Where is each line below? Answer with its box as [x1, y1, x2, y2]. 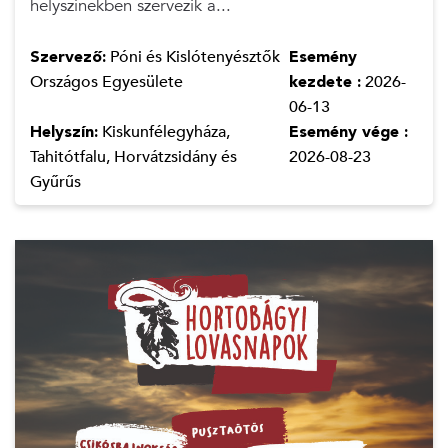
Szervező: [29, 45, 106, 68]
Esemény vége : [288, 120, 408, 143]
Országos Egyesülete [29, 70, 183, 93]
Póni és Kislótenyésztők [105, 45, 280, 68]
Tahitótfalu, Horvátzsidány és [29, 145, 237, 168]
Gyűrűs [29, 170, 81, 193]
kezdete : [288, 70, 361, 93]
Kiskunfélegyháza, [97, 120, 230, 143]
